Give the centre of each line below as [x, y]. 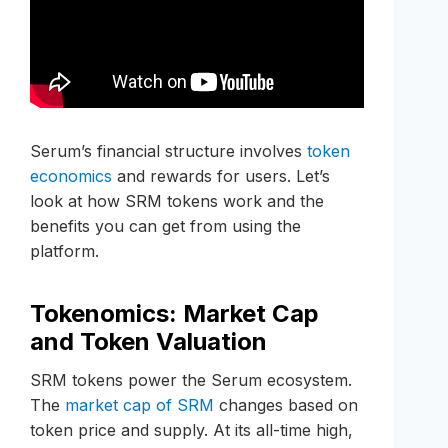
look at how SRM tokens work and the [177, 201]
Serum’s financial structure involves [168, 151]
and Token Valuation [148, 342]
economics [71, 176]
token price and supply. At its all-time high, [191, 430]
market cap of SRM [139, 405]
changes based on [286, 405]
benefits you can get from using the [165, 226]
